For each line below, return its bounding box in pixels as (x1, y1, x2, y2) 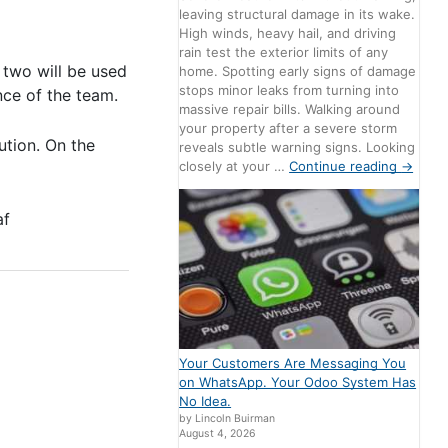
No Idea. (179, 392, 232, 409)
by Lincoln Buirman (179, 411, 276, 425)
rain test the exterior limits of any (179, 43, 389, 60)
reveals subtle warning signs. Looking (179, 138, 416, 155)
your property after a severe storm (179, 119, 398, 136)
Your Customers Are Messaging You (179, 354, 407, 371)
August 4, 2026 (179, 426, 257, 440)
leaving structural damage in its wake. (179, 5, 416, 22)
